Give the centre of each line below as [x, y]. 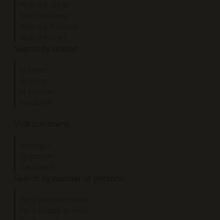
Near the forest [44, 15]
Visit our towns [42, 124]
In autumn [36, 102]
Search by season [46, 48]
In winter [33, 70]
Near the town [43, 37]
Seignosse [36, 156]
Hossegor [35, 145]
